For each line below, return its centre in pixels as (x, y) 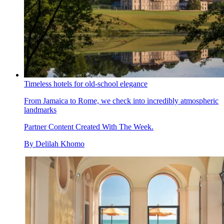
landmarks (40, 110)
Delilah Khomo (60, 144)
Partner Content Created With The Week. (89, 127)
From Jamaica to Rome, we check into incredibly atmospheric (121, 101)
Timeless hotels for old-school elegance (86, 84)
